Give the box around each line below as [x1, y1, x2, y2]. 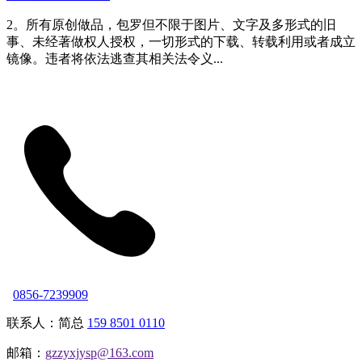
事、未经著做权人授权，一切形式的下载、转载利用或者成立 [6, 34, 356, 48]
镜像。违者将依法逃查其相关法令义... [6, 51, 223, 65]
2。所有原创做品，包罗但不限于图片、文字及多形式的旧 [6, 17, 336, 32]
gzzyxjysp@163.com [45, 345, 154, 360]
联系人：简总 [6, 315, 87, 330]
